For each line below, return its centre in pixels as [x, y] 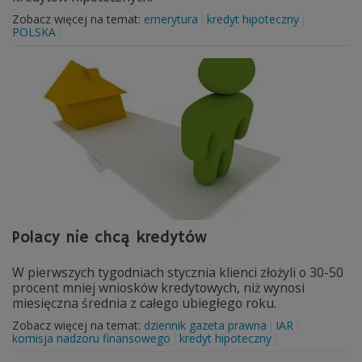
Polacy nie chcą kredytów [109, 238]
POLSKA [34, 32]
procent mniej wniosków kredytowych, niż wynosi [158, 288]
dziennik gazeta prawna [205, 325]
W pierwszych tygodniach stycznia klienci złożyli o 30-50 [178, 272]
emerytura [171, 19]
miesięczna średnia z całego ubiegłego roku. [144, 303]
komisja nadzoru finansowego [91, 338]
